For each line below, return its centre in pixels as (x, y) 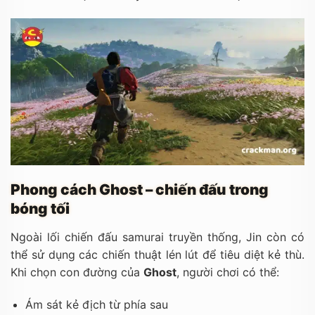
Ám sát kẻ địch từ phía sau (96, 304)
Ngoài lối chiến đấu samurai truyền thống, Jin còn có (157, 237)
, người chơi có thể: (228, 272)
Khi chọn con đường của (77, 272)
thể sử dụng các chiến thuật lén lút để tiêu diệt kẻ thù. (157, 254)
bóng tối (40, 208)
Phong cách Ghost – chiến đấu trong (140, 189)
